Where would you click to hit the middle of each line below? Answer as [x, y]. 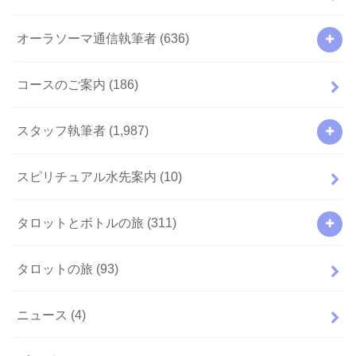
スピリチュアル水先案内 [89, 177]
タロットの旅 [57, 268]
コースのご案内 [63, 85]
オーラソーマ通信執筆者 [89, 39]
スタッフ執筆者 [63, 131]
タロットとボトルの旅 [82, 222]
